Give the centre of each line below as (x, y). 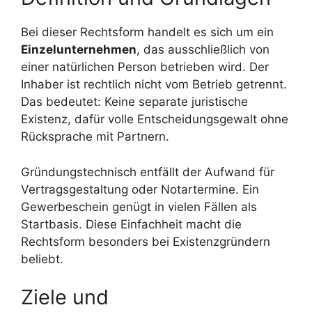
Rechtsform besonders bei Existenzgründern (146, 241)
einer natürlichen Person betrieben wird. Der (145, 67)
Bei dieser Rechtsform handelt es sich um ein (147, 32)
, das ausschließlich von (203, 50)
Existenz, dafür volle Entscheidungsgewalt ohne (155, 119)
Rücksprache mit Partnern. (95, 137)
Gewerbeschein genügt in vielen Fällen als (139, 206)
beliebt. (42, 259)
